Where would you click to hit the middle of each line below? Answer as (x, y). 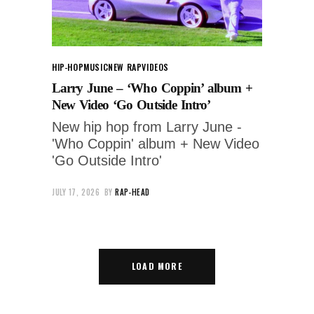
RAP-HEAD (132, 192)
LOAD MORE (157, 266)
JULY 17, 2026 (76, 192)
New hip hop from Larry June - (147, 127)
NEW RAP (125, 67)
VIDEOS (156, 67)
